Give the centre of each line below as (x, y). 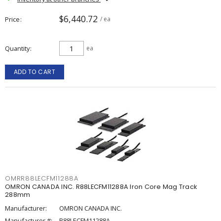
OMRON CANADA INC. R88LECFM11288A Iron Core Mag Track (101, 187)
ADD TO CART (35, 72)
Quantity (17, 48)
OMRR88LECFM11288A (42, 178)
